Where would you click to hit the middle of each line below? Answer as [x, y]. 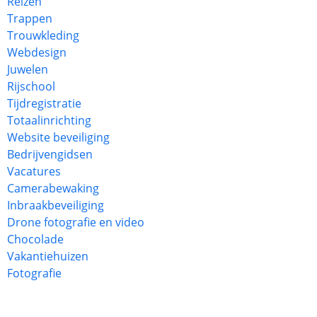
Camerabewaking [53, 188]
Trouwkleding [43, 35]
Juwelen [28, 69]
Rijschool [31, 86]
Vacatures [34, 171]
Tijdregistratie [44, 103]
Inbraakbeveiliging [56, 205]
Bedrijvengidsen [50, 154]
